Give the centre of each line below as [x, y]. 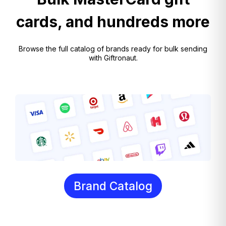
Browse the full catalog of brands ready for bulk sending [113, 49]
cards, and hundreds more [113, 21]
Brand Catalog [113, 186]
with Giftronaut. [113, 58]
